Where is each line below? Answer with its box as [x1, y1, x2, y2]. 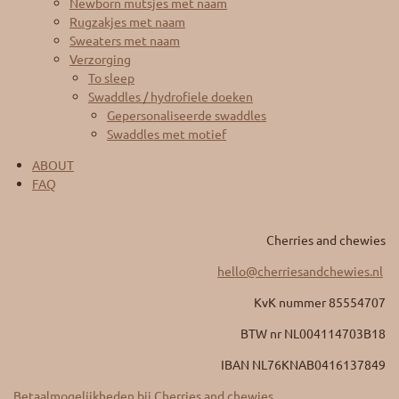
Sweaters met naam [69, 32, 180, 49]
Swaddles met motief [107, 126, 226, 142]
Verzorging [69, 51, 131, 68]
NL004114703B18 [284, 325, 386, 342]
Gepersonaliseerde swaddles [107, 107, 266, 124]
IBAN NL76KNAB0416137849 [221, 356, 386, 373]
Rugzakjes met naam [69, 13, 185, 30]
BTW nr [240, 325, 284, 342]
